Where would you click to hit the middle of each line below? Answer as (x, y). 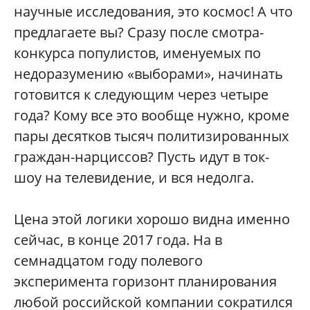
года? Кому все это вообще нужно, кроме (152, 115)
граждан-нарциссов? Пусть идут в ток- (142, 156)
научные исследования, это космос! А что (153, 11)
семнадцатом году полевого (108, 260)
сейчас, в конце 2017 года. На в (118, 239)
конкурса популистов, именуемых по (137, 53)
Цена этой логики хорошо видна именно (152, 219)
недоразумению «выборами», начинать (148, 73)
